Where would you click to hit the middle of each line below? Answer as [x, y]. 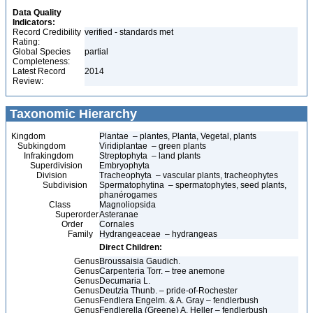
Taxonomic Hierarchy [72, 114]
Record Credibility [47, 32]
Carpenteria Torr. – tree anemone [162, 271]
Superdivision [47, 166]
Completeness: [41, 61]
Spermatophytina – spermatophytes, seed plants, [193, 185]
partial [97, 52]
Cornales [118, 224]
